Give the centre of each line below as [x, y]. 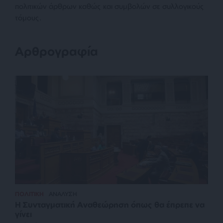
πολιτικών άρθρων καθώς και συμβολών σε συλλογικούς [110, 6]
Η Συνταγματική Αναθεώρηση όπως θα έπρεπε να [110, 205]
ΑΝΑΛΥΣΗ [63, 194]
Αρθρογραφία [56, 51]
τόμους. [28, 18]
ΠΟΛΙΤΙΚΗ [29, 194]
